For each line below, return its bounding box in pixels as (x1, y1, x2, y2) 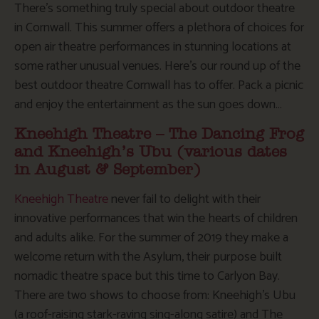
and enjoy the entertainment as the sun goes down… (14, 94, 282, 116)
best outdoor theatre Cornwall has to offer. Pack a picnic (14, 75, 303, 97)
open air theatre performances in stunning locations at (14, 36, 291, 58)
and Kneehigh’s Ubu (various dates (14, 144, 287, 159)
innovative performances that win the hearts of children (14, 207, 298, 229)
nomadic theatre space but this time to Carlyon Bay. (14, 265, 280, 287)
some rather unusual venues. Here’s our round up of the (14, 56, 300, 78)
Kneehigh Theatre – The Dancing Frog (14, 126, 304, 142)
